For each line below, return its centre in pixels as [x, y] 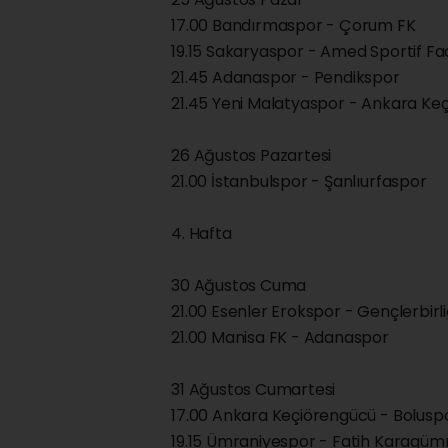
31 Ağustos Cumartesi [253, 390]
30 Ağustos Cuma [239, 286]
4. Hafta [201, 234]
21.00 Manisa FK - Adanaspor [280, 338]
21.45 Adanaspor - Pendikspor [285, 78]
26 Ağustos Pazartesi [251, 156]
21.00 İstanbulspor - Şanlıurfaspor [299, 182]
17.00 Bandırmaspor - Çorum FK [293, 26]
